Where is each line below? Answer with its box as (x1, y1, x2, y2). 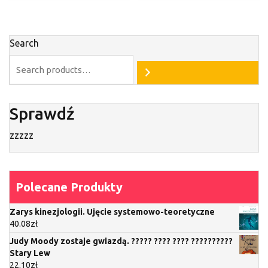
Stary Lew (10, 248, 50, 258)
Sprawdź (10, 103, 75, 123)
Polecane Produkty (16, 179, 123, 194)
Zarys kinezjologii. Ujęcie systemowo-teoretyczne (10, 206, 215, 217)
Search (10, 37, 39, 48)
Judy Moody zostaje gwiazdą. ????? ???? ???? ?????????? (10, 236, 233, 246)
